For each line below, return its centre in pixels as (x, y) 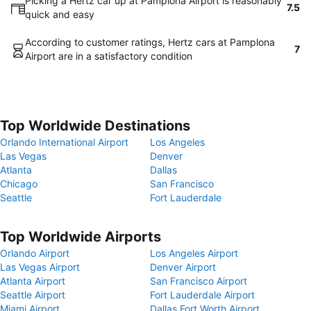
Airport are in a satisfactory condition (109, 56)
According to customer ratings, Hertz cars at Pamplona (150, 42)
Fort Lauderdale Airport (202, 295)
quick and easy (60, 14)
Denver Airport (183, 267)
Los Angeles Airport (194, 253)
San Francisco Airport (199, 281)
